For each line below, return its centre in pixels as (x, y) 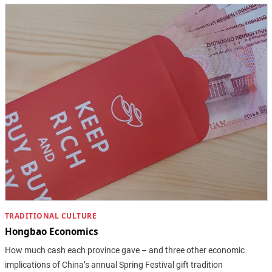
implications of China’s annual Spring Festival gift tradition (114, 264)
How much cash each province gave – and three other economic (124, 250)
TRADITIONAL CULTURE (50, 216)
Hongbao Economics (51, 232)
